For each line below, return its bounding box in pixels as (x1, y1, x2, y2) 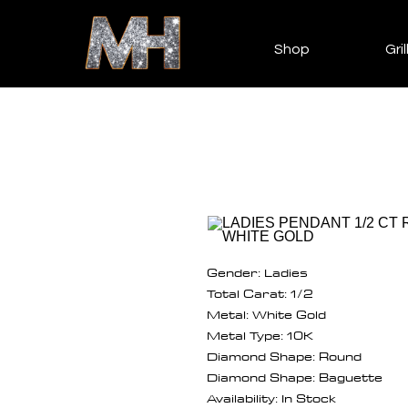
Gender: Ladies (207, 260, 308, 283)
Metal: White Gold (207, 302, 326, 325)
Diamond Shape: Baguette (207, 365, 382, 388)
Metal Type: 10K (207, 323, 313, 346)
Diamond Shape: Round (207, 344, 362, 367)
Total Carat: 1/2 (207, 281, 313, 304)
